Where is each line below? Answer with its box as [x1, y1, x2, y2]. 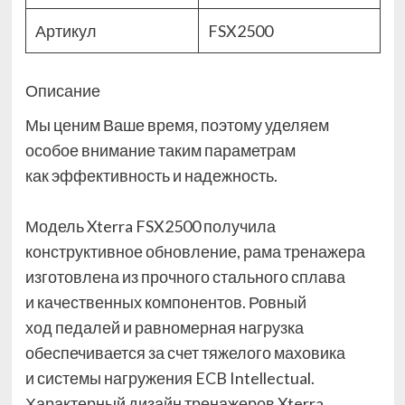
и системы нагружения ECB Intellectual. [24, 368, 315, 389]
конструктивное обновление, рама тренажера [24, 241, 365, 262]
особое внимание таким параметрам [24, 140, 296, 161]
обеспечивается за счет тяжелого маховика [24, 343, 345, 363]
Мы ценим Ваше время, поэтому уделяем [24, 115, 329, 136]
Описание [24, 80, 100, 101]
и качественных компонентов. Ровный [24, 292, 306, 313]
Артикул [34, 21, 97, 42]
